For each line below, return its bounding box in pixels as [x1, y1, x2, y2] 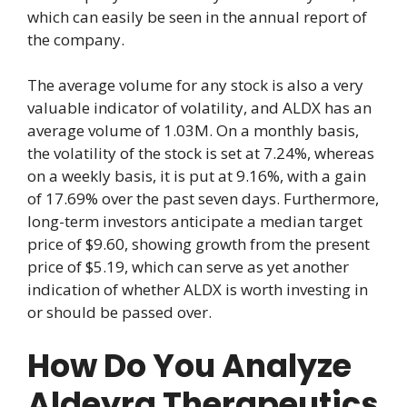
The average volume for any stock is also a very [27, 74, 363, 96]
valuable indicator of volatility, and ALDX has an [27, 97, 372, 119]
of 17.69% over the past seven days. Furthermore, [27, 188, 379, 210]
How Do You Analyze [27, 342, 352, 388]
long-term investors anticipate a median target [27, 211, 362, 233]
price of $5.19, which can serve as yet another [27, 256, 349, 278]
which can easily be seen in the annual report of [27, 5, 367, 27]
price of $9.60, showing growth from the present [27, 233, 370, 255]
